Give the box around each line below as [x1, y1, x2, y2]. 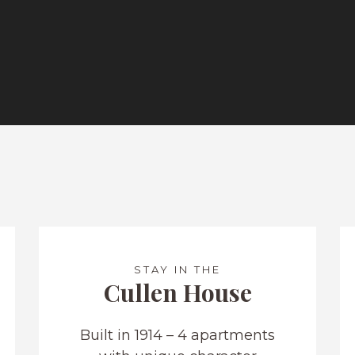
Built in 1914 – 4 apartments [80, 326, 275, 344]
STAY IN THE [134, 262, 221, 276]
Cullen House [103, 276, 252, 308]
